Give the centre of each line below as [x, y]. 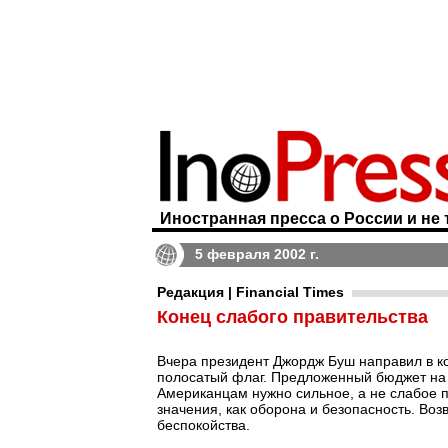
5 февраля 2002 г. [257, 254]
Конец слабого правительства [292, 317]
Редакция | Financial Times [250, 292]
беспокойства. [203, 425]
